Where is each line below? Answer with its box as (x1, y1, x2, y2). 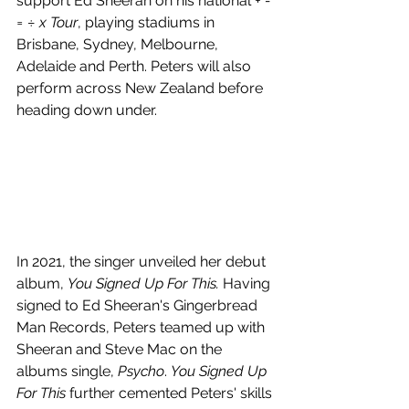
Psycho (118, 362, 164, 380)
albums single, (16, 362, 118, 380)
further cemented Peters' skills (66, 383, 276, 402)
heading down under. (16, 100, 157, 119)
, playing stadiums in (78, 13, 218, 31)
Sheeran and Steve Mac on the (16, 340, 225, 358)
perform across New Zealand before (16, 79, 267, 97)
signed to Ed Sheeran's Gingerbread (16, 296, 261, 314)
